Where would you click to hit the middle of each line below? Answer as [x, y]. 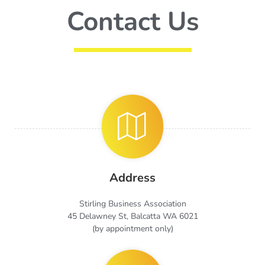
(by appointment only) [132, 229]
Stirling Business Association [132, 204]
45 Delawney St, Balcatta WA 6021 [132, 216]
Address [132, 178]
